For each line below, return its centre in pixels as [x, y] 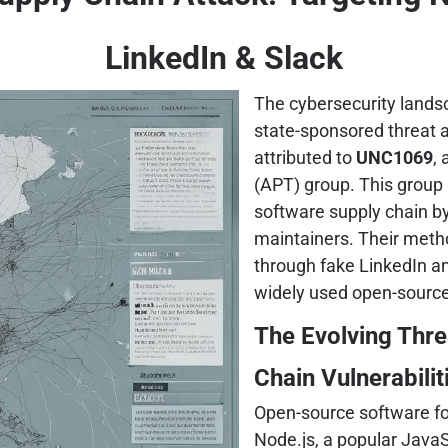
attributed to [305, 157]
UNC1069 [394, 157]
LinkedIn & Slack [224, 57]
